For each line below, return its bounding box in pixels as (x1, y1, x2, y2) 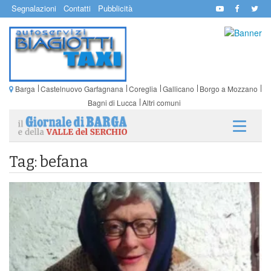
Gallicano (162, 83, 194, 94)
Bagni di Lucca (87, 97, 137, 108)
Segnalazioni (11, 2, 56, 14)
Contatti (64, 2, 91, 14)
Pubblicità (98, 2, 132, 14)
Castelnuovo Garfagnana (40, 83, 123, 94)
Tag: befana (9, 152, 88, 171)
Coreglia (128, 83, 157, 94)
